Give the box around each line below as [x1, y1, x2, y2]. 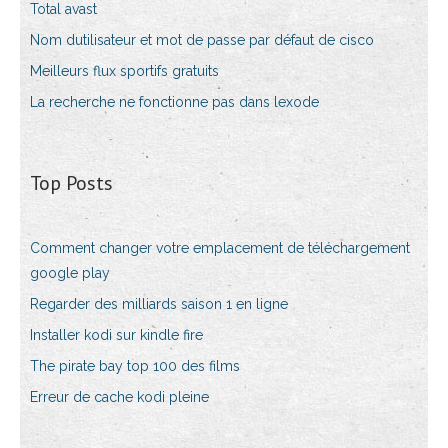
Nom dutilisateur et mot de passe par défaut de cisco [30, 32, 374, 49]
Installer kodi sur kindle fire [30, 327, 203, 344]
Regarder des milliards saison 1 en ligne [30, 296, 288, 313]
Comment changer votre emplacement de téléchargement [30, 240, 410, 257]
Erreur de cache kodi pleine [30, 389, 209, 406]
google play [30, 265, 110, 282]
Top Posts [30, 170, 113, 197]
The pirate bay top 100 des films [30, 358, 240, 375]
